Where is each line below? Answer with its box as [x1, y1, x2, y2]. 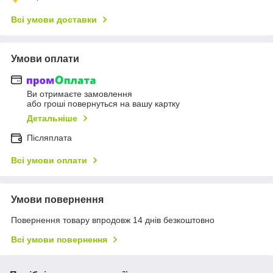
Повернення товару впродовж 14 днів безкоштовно [11, 215, 214, 225]
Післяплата [27, 133, 72, 143]
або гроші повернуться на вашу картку [27, 99, 180, 109]
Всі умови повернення [11, 235, 107, 245]
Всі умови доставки [11, 14, 97, 24]
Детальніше [27, 113, 77, 124]
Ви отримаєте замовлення [27, 89, 132, 99]
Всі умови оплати [11, 155, 87, 166]
